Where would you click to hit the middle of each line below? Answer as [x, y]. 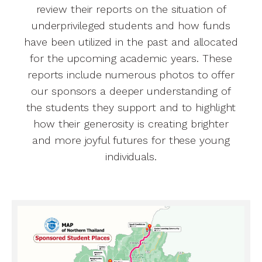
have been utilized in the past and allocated [131, 42]
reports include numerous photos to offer [131, 74]
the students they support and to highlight [131, 107]
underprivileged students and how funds [131, 25]
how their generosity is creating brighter [131, 123]
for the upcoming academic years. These [131, 58]
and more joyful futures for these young [131, 140]
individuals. [131, 156]
